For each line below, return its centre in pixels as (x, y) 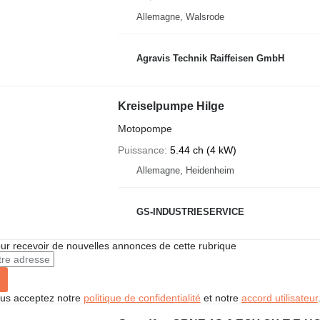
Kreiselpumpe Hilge (171, 106)
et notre (221, 298)
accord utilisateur (279, 298)
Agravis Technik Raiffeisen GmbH (210, 58)
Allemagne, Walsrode (180, 17)
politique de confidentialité (142, 298)
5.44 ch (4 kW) (203, 150)
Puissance (141, 150)
